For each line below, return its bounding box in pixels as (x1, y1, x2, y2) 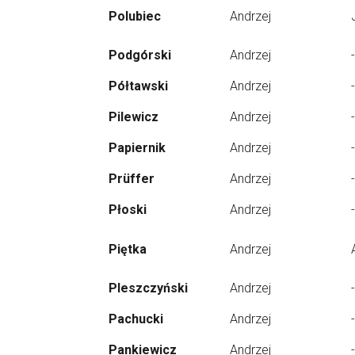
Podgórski (109, 48, 171, 63)
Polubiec (109, 9, 161, 24)
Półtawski (109, 78, 168, 94)
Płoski (109, 202, 147, 217)
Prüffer (109, 171, 155, 186)
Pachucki (109, 311, 163, 326)
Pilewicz (109, 109, 158, 124)
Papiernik (109, 140, 166, 155)
